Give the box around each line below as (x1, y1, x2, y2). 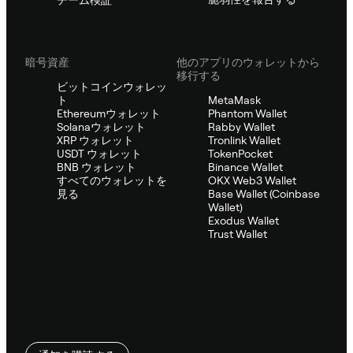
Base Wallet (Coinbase (208, 187, 320, 200)
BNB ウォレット (57, 160, 136, 173)
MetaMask (208, 93, 261, 106)
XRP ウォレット (57, 133, 134, 147)
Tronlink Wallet (208, 133, 281, 147)
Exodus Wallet (208, 214, 279, 227)
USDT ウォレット (57, 147, 142, 160)
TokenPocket (208, 147, 273, 160)
